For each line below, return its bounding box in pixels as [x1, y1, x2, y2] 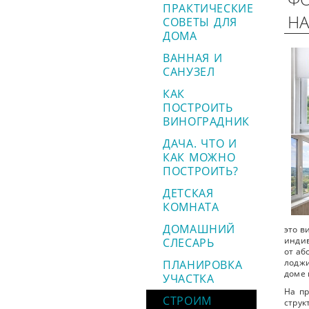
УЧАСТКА [163, 271, 215, 286]
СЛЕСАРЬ [163, 235, 215, 250]
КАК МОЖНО [163, 150, 236, 165]
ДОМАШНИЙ [163, 221, 236, 237]
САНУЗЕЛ [163, 64, 215, 79]
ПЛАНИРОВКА [163, 257, 243, 272]
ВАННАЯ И [163, 50, 223, 66]
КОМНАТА [163, 199, 219, 215]
